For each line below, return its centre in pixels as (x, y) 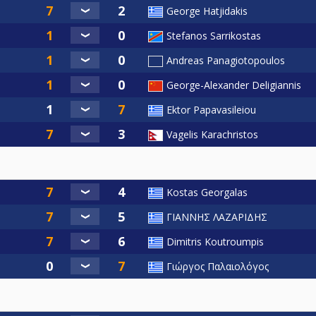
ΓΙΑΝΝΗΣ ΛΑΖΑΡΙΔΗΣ (217, 217)
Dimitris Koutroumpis (215, 241)
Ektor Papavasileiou (211, 109)
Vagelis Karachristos (212, 134)
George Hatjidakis (207, 11)
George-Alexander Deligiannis (234, 85)
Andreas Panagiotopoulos (226, 60)
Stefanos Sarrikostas (214, 35)
